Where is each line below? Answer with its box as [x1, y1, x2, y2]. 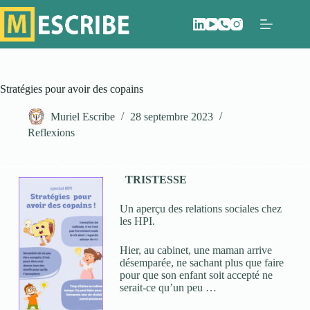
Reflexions [28, 127, 75, 138]
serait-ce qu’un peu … [119, 282, 217, 293]
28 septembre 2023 [130, 111, 213, 123]
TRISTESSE [125, 174, 187, 185]
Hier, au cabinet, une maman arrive [119, 244, 272, 256]
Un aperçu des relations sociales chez [119, 203, 282, 215]
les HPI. [119, 215, 155, 227]
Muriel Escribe [51, 111, 115, 123]
